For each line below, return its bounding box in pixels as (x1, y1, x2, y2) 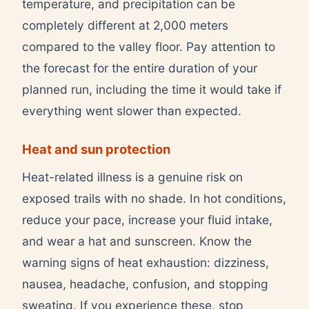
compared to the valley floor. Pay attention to (22, 39, 275, 54)
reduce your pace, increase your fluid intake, (22, 212, 272, 227)
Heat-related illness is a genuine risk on (22, 169, 243, 184)
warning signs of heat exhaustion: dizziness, (22, 255, 269, 270)
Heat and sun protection (22, 141, 170, 157)
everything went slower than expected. (22, 103, 241, 118)
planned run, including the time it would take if (22, 81, 281, 97)
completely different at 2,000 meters (22, 17, 228, 32)
